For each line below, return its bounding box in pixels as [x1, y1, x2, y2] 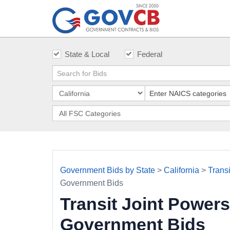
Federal [137, 50, 162, 59]
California [164, 166, 199, 175]
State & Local [65, 50, 109, 59]
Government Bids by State [60, 166, 155, 175]
